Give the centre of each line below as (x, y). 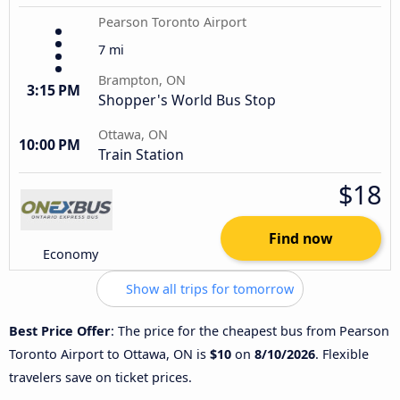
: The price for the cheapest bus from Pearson (250, 330)
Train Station (141, 154)
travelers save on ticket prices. (100, 377)
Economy (71, 254)
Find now (301, 238)
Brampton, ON (142, 79)
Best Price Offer (60, 330)
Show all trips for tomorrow (208, 288)
